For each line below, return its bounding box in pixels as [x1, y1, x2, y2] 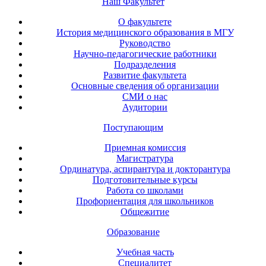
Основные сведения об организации [71, 80, 219, 91]
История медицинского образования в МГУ [56, 27, 234, 37]
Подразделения [114, 59, 176, 69]
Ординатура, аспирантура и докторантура [59, 163, 230, 174]
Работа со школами [106, 185, 183, 195]
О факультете [118, 16, 172, 27]
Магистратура [116, 153, 173, 163]
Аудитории [122, 102, 167, 112]
